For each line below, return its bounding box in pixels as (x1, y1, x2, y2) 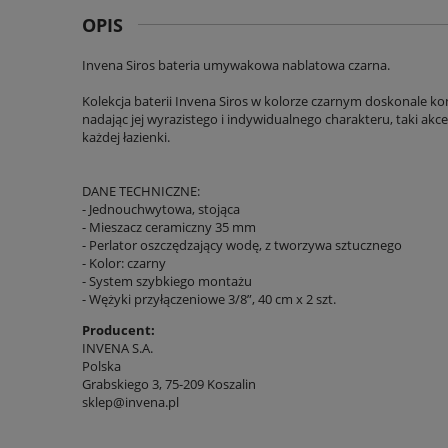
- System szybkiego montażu (82, 271, 252, 290)
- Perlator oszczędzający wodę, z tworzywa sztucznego (82, 235, 402, 254)
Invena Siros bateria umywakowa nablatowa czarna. (82, 55, 390, 74)
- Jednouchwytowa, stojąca (82, 199, 240, 218)
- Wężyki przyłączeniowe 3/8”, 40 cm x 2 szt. (82, 289, 336, 308)
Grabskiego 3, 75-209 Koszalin (82, 374, 256, 393)
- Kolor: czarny (82, 253, 166, 272)
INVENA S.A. (82, 338, 153, 357)
